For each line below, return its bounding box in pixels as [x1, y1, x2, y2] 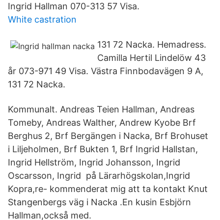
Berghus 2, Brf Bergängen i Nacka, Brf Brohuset [8, 131, 208, 141]
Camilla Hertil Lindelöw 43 [97, 53, 206, 63]
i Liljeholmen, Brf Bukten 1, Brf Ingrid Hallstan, [8, 144, 198, 154]
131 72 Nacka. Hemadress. [97, 39, 206, 50]
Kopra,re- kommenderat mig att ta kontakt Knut [8, 184, 208, 194]
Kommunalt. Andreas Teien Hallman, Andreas [8, 104, 194, 114]
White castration [8, 14, 77, 25]
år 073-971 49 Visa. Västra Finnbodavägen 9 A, [8, 66, 203, 76]
